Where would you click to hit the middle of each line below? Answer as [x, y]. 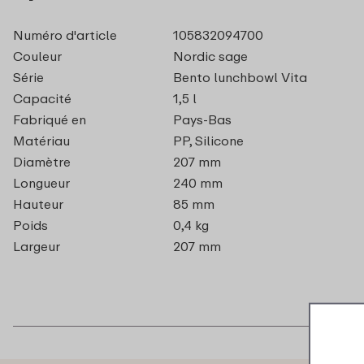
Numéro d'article [65, 35]
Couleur [37, 56]
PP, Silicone [208, 141]
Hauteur [38, 204]
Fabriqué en [50, 120]
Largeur [37, 247]
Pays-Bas [202, 120]
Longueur [41, 183]
